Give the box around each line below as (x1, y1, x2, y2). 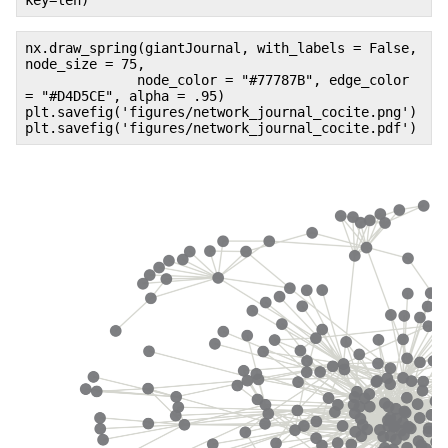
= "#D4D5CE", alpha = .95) (25, 88, 225, 105)
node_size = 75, (25, 56, 145, 73)
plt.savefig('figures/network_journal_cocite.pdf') (25, 120, 417, 137)
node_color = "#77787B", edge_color (25, 72, 409, 89)
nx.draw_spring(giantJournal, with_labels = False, (25, 40, 417, 57)
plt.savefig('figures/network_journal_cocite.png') (25, 104, 417, 121)
